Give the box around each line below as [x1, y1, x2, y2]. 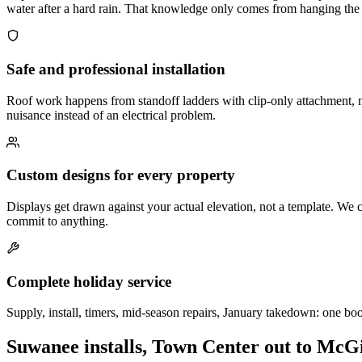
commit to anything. [6, 213, 108, 228]
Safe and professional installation [6, 60, 225, 78]
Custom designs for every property [6, 166, 235, 184]
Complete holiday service [6, 272, 171, 290]
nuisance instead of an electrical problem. [6, 107, 216, 122]
